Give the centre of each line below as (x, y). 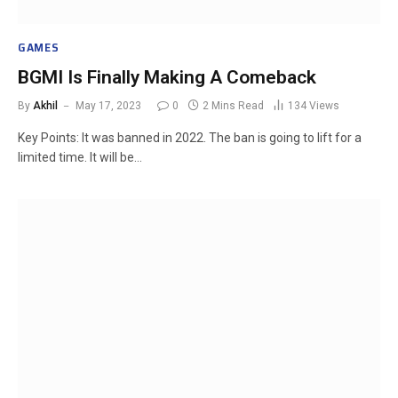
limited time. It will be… (80, 157)
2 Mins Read (233, 105)
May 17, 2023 (108, 105)
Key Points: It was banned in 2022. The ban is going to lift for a (190, 137)
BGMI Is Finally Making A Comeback (167, 77)
